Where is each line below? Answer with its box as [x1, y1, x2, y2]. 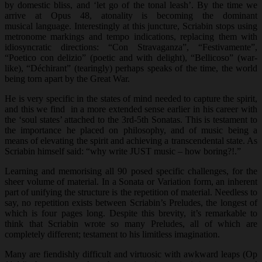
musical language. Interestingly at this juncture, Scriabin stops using [5, 20, 257, 31]
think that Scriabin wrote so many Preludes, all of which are [5, 218, 257, 229]
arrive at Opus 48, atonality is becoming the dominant [5, 10, 257, 20]
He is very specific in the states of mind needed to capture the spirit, [5, 93, 257, 104]
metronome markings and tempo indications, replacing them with [5, 31, 257, 42]
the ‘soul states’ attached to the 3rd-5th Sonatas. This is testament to [5, 114, 257, 125]
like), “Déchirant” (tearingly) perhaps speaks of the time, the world [5, 63, 257, 73]
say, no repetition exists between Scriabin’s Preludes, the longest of [5, 197, 257, 208]
